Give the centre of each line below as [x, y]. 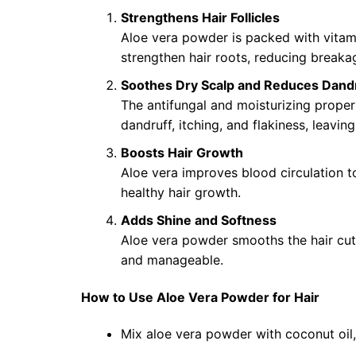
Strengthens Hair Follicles [200, 17]
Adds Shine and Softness [199, 220]
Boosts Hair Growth [182, 153]
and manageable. [172, 260]
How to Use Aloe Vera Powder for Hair [200, 297]
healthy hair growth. [181, 192]
